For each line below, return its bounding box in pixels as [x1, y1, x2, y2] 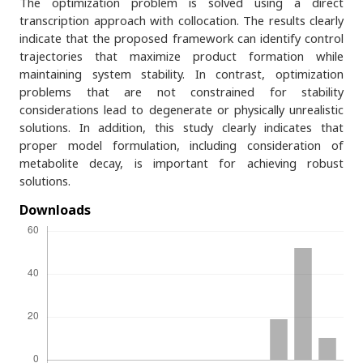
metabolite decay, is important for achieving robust [19, 154, 344, 171]
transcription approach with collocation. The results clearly [19, 11, 344, 28]
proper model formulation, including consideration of [19, 136, 344, 153]
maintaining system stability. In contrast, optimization [19, 65, 344, 82]
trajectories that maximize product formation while [19, 47, 344, 64]
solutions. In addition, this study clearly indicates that [19, 118, 344, 135]
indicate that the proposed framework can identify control [19, 29, 344, 46]
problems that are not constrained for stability [19, 83, 344, 100]
